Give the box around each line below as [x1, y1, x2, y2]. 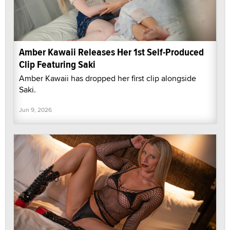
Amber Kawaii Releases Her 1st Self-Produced [19, 45, 204, 60]
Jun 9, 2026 [19, 105, 52, 114]
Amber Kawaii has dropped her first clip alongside [19, 72, 196, 85]
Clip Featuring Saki [19, 57, 95, 72]
